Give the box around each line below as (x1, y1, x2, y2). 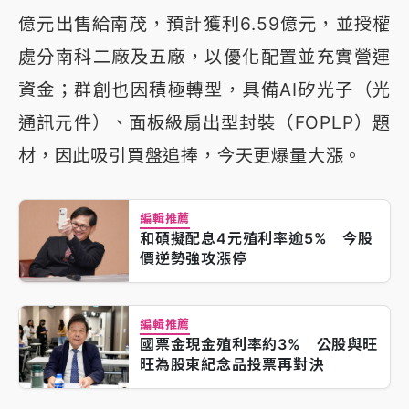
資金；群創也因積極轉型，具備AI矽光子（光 (18, 78, 391, 100)
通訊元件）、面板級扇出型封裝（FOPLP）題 (18, 110, 391, 133)
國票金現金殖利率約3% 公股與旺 (140, 334, 378, 353)
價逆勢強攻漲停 (140, 248, 247, 267)
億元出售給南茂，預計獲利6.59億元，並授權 (18, 12, 391, 35)
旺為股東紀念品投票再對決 (140, 354, 324, 373)
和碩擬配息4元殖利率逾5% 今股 (140, 228, 373, 247)
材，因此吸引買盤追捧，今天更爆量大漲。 (18, 143, 362, 166)
